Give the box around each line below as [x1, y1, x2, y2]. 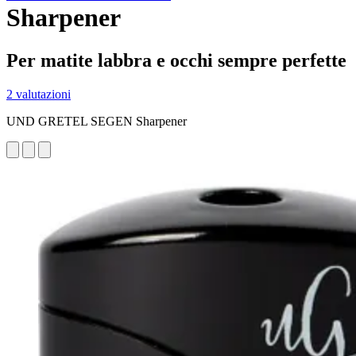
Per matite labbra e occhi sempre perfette [6, 49, 346, 71]
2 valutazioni [6, 87, 71, 101]
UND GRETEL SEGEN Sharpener [6, 114, 187, 128]
